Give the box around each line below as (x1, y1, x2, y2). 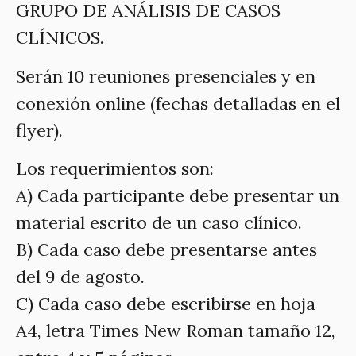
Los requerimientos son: (16, 157, 214, 180)
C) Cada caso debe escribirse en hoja (16, 292, 315, 315)
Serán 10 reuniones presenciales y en (16, 64, 315, 87)
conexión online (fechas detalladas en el (16, 91, 340, 114)
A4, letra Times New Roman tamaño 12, (16, 319, 335, 342)
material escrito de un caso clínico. (16, 211, 302, 234)
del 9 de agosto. (16, 265, 145, 288)
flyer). (16, 118, 63, 141)
